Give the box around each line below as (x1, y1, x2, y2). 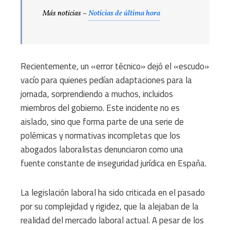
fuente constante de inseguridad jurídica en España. (21, 157, 206, 170)
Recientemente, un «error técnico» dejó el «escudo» (21, 60, 209, 73)
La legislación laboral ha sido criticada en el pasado (21, 186, 205, 200)
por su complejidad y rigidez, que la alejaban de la (21, 200, 199, 214)
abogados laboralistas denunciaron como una (21, 143, 183, 157)
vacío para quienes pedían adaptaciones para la (21, 73, 192, 87)
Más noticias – (43, 8, 88, 20)
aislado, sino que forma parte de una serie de (21, 115, 184, 129)
